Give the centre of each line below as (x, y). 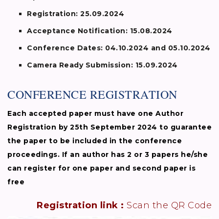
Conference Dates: (66, 48)
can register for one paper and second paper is (101, 168)
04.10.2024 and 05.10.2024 (158, 48)
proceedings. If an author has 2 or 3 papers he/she (108, 155)
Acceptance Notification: (78, 31)
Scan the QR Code (168, 206)
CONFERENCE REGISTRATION (92, 95)
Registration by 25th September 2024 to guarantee (109, 127)
